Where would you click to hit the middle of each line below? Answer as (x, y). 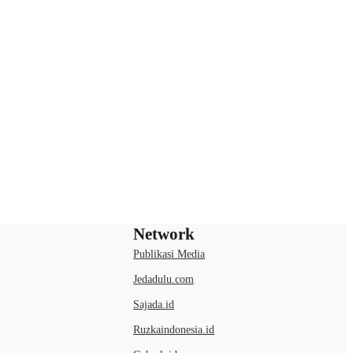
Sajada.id (154, 304)
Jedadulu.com (164, 279)
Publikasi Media (169, 254)
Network (164, 234)
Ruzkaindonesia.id (174, 329)
